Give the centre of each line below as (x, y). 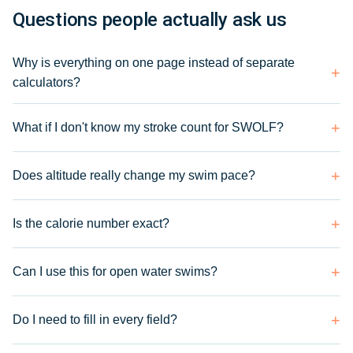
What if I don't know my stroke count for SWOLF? (148, 127)
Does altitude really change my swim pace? (134, 175)
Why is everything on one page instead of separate (154, 62)
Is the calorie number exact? (91, 223)
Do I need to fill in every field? (95, 320)
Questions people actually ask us (150, 19)
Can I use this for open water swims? (115, 271)
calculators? (46, 82)
